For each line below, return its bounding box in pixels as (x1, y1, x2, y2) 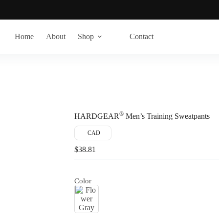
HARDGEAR (74, 112, 119, 121)
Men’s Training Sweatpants (124, 112, 210, 121)
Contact (130, 32, 153, 41)
